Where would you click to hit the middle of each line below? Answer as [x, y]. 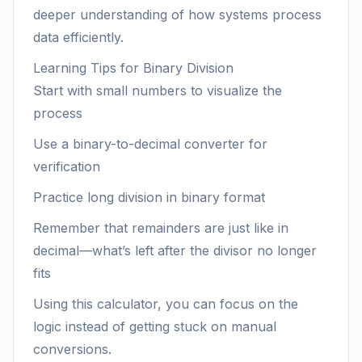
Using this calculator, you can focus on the [166, 304]
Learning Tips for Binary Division [133, 68]
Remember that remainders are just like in [161, 228]
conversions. [72, 349]
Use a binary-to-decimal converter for [150, 144]
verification [67, 166]
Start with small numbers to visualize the [158, 90]
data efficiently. [78, 37]
